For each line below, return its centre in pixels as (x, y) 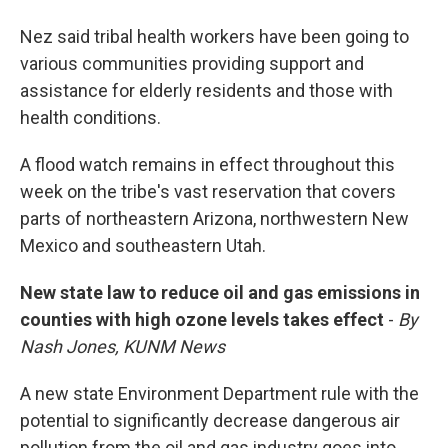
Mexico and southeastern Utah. (143, 245)
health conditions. (90, 117)
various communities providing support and (192, 63)
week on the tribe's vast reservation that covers (208, 191)
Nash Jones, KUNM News (122, 346)
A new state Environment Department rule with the (219, 393)
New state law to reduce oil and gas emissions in (220, 292)
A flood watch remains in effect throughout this (207, 164)
